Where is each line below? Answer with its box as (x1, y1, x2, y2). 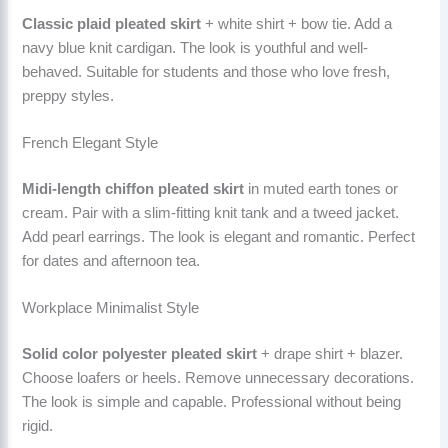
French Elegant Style (22, 135, 159, 151)
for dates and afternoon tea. (22, 252, 201, 269)
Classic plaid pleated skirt (22, 15, 202, 32)
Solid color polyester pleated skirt (22, 346, 258, 363)
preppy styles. (22, 87, 115, 104)
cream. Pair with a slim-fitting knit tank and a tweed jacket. (22, 204, 400, 221)
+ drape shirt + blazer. (257, 346, 404, 363)
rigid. (22, 418, 54, 435)
